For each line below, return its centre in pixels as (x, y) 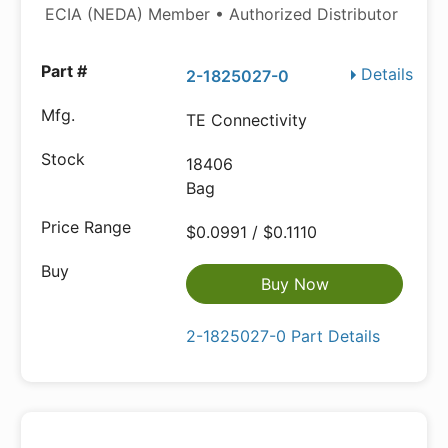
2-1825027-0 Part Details (283, 336)
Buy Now (294, 284)
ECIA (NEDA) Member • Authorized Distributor (221, 14)
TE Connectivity (247, 120)
